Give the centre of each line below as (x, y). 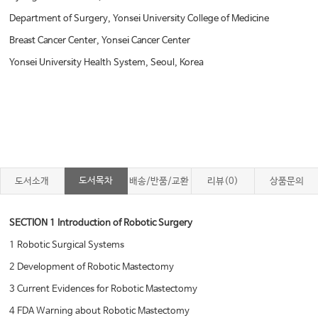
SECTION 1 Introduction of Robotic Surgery (101, 224)
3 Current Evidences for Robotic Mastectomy (105, 290)
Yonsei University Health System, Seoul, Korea (107, 63)
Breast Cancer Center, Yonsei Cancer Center (100, 41)
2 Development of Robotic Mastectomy (93, 268)
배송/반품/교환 (159, 182)
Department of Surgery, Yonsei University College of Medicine (139, 19)
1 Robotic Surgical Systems (68, 246)
